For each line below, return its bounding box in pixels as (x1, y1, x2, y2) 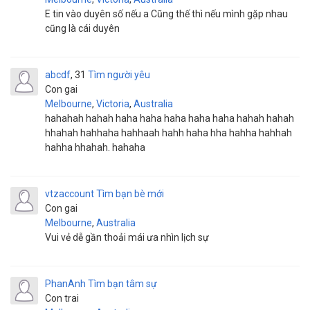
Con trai (45, 293, 79, 304)
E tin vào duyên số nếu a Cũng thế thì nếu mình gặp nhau (45, 8, 288, 19)
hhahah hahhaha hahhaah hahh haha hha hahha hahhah (45, 127, 292, 138)
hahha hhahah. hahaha (45, 142, 145, 153)
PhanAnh (45, 278, 86, 289)
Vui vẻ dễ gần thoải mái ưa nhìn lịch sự (45, 232, 209, 243)
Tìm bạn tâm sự (88, 278, 157, 289)
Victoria (96, 98, 129, 109)
